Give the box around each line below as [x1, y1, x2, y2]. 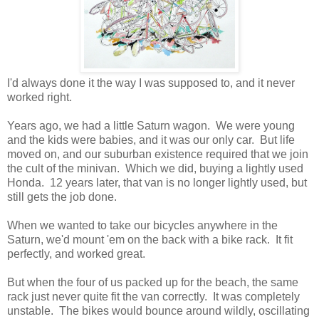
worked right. [7, 91, 72, 104]
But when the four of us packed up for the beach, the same [7, 276, 298, 289]
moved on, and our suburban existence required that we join [7, 148, 308, 161]
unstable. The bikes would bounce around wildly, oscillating [7, 305, 310, 318]
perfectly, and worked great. [7, 248, 145, 261]
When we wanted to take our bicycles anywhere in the [7, 219, 278, 232]
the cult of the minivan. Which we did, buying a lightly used [7, 162, 303, 175]
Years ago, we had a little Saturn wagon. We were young [7, 120, 295, 132]
